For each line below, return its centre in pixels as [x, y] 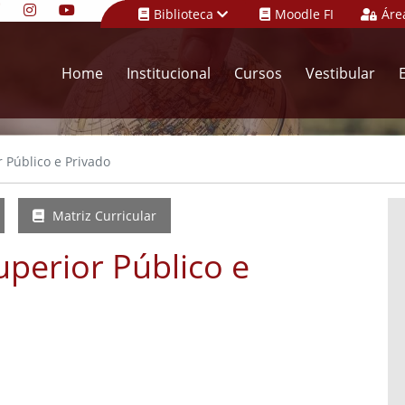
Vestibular [340, 74]
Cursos [258, 74]
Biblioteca [185, 14]
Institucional [169, 74]
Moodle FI [304, 14]
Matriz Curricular [103, 216]
